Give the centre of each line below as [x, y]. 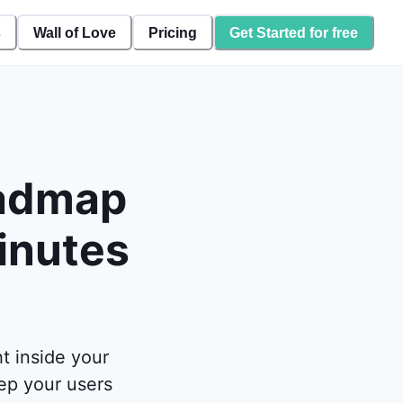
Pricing [173, 32]
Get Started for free [294, 32]
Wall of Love [75, 32]
